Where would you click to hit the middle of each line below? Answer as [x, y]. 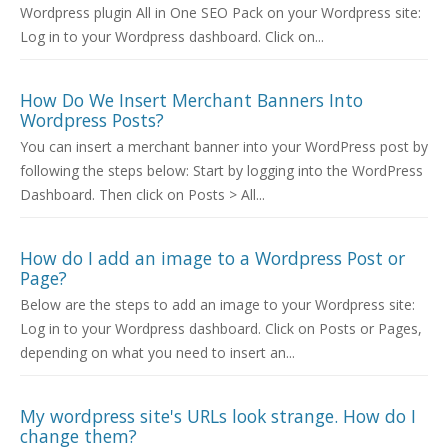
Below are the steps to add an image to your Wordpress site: [217, 305]
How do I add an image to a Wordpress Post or [212, 258]
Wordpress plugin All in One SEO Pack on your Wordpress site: [220, 13]
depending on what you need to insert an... [157, 353]
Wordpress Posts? [92, 120]
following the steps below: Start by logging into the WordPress [221, 171]
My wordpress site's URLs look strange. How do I [218, 416]
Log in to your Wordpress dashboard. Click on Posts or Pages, [221, 329]
